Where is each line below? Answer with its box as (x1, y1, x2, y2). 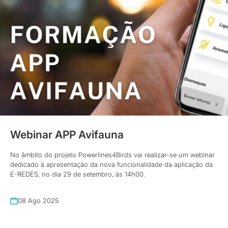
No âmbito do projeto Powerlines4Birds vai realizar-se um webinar (10, 151, 215, 159)
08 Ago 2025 (18, 196, 59, 205)
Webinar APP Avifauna (10, 128, 124, 141)
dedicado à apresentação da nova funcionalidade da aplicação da (10, 160, 213, 169)
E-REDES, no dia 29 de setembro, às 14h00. (10, 170, 145, 179)
